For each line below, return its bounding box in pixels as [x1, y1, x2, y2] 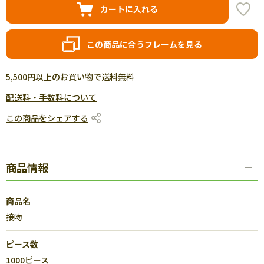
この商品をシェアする [6, 112, 88, 124]
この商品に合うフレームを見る [87, 38, 202, 50]
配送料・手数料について [6, 91, 97, 103]
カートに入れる [100, 2, 158, 15]
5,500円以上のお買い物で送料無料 [6, 71, 134, 82]
